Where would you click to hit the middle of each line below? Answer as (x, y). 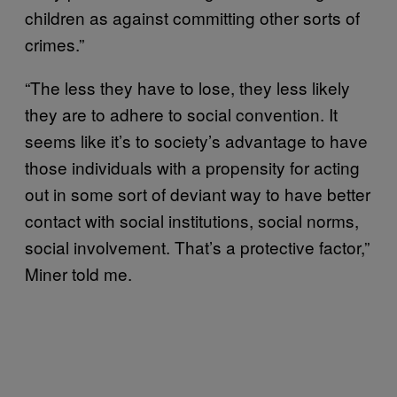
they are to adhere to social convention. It (181, 113)
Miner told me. (78, 273)
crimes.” (54, 43)
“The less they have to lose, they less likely (187, 87)
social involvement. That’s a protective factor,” (197, 246)
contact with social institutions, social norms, (192, 220)
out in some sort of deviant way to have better (198, 193)
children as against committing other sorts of (192, 17)
